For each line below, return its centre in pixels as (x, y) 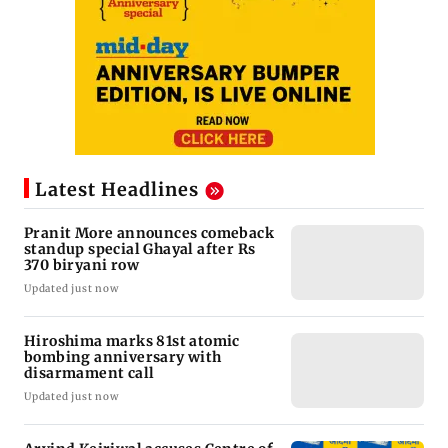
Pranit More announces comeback (149, 233)
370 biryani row (81, 265)
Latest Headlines (117, 190)
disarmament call (89, 373)
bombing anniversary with (123, 357)
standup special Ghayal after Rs (140, 249)
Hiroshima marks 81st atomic (132, 341)
